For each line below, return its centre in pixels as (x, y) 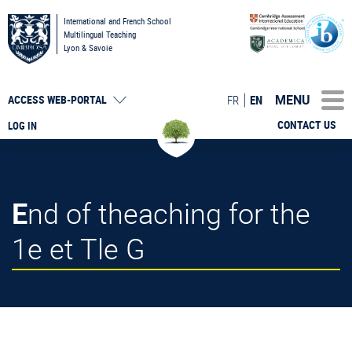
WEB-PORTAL (77, 100)
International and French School (117, 21)
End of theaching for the (20, 213)
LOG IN (22, 126)
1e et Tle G (79, 248)
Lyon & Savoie (88, 48)
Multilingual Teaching (100, 34)
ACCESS (27, 100)
